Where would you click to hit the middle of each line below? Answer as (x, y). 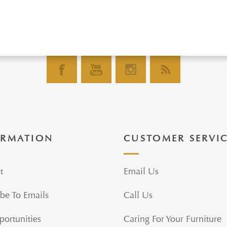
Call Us (138, 195)
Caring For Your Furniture (173, 219)
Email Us (141, 172)
